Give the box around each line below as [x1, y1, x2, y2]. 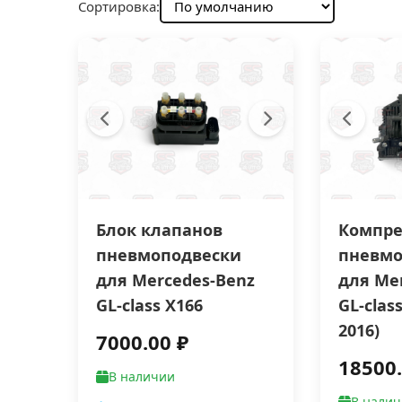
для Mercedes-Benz [96, 269, 256, 291]
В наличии [109, 368, 176, 385]
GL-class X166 [96, 294, 204, 316]
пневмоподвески [96, 244, 242, 266]
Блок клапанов [96, 219, 223, 240]
